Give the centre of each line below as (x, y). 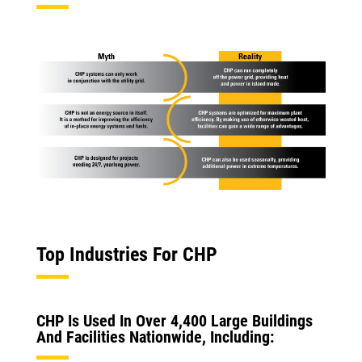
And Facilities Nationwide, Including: (155, 337)
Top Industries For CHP (127, 254)
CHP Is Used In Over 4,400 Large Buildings (175, 320)
